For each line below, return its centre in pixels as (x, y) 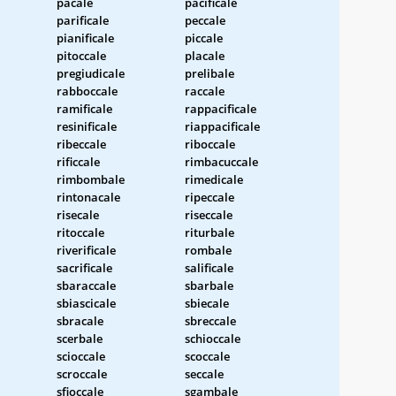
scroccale (82, 373)
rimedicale (214, 179)
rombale (208, 250)
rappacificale (221, 108)
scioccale (81, 356)
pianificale (85, 38)
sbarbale (209, 285)
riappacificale (222, 126)
